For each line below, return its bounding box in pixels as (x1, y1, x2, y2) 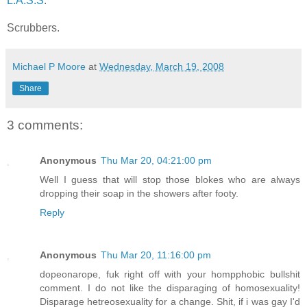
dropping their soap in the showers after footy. (40, 187, 238, 199)
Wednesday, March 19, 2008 (99, 60, 224, 72)
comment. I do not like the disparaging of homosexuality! (40, 282, 300, 293)
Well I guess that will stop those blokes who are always (40, 173, 300, 185)
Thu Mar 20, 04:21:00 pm (101, 154, 212, 166)
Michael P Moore (12, 60, 86, 72)
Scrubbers (7, 21, 57, 34)
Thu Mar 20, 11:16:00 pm (101, 249, 211, 260)
